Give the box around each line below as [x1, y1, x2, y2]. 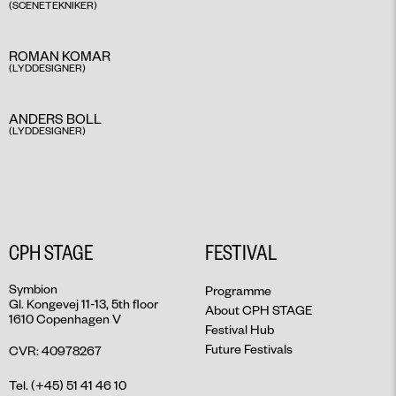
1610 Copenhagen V [9, 310, 121, 328]
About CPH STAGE [205, 301, 313, 319]
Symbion [9, 280, 57, 298]
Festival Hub [205, 321, 274, 339]
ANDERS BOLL [9, 110, 102, 128]
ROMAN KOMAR [9, 47, 110, 65]
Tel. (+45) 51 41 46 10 [9, 377, 126, 394]
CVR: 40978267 [9, 342, 102, 360]
